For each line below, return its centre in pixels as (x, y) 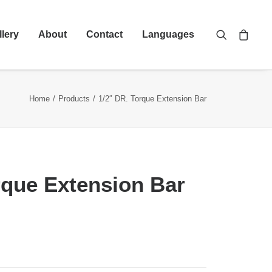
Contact (104, 34)
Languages (168, 34)
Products (74, 99)
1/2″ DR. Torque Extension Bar (152, 99)
